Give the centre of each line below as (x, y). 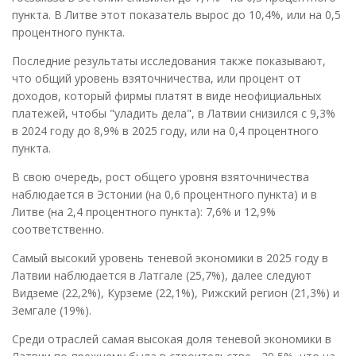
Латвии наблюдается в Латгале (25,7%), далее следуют (162, 276)
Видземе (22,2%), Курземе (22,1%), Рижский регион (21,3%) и (176, 293)
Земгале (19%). (52, 311)
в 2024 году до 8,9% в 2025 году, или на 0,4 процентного (165, 131)
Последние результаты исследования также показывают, (169, 61)
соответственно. (58, 230)
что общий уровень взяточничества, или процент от (157, 79)
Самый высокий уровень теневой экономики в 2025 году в (170, 258)
